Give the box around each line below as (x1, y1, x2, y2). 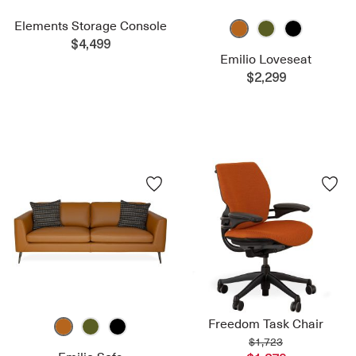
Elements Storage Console (14, 18, 167, 33)
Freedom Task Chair (208, 316, 323, 331)
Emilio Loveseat (220, 52, 311, 67)
